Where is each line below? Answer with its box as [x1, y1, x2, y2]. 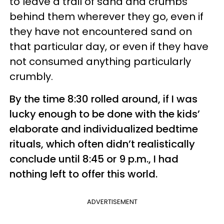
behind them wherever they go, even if [9, 9, 203, 23]
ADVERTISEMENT [86, 197, 137, 206]
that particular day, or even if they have [9, 39, 208, 53]
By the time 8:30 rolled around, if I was [9, 92, 197, 106]
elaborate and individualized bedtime [9, 122, 198, 136]
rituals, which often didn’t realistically [9, 137, 195, 151]
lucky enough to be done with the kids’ [9, 107, 200, 121]
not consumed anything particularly [9, 54, 191, 68]
